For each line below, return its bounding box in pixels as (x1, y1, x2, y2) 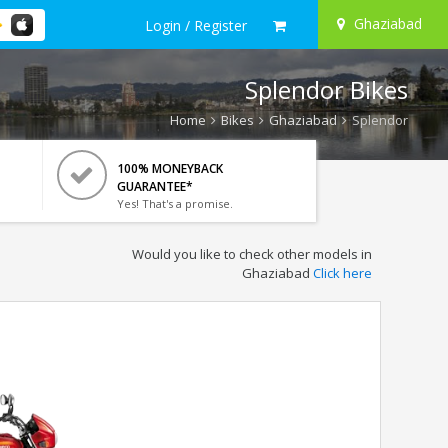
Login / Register (145, 15, 247, 35)
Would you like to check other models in (131, 245, 372, 263)
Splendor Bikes (245, 73, 408, 106)
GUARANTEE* (116, 178, 193, 195)
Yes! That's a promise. (116, 196, 233, 211)
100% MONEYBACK (116, 160, 223, 177)
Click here (312, 264, 372, 282)
